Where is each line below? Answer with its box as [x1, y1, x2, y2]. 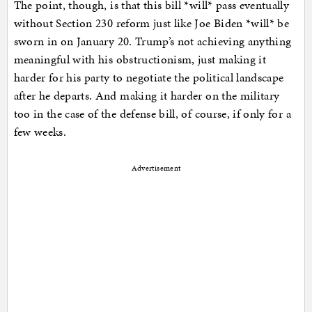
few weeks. [13, 123, 66, 140]
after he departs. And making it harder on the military [13, 86, 280, 104]
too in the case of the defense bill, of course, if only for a [13, 104, 291, 122]
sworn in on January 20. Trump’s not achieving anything [13, 32, 292, 49]
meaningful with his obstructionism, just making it [13, 50, 267, 68]
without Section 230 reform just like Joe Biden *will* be [13, 14, 290, 31]
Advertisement [131, 162, 181, 173]
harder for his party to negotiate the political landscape [13, 68, 284, 86]
